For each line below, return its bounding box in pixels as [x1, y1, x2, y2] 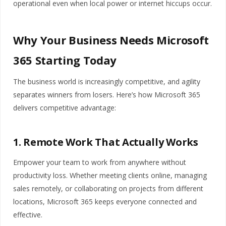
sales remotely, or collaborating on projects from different [13, 184, 203, 194]
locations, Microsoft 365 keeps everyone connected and [13, 197, 197, 207]
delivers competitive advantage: [13, 103, 116, 113]
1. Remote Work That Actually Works [13, 135, 198, 149]
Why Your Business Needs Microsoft [13, 32, 209, 48]
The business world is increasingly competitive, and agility [13, 77, 200, 87]
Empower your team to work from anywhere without [13, 157, 186, 167]
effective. [13, 210, 42, 220]
